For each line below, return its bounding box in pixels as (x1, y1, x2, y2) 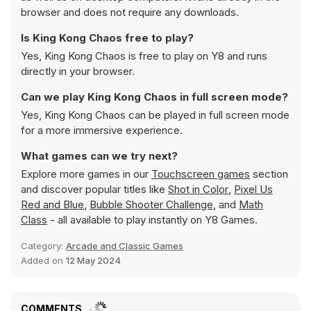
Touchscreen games (151, 167, 250, 180)
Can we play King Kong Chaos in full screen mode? (21, 90, 288, 103)
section (250, 167, 288, 180)
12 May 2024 (66, 255, 121, 266)
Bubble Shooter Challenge (90, 198, 213, 211)
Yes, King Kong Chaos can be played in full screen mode (21, 108, 289, 121)
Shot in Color (168, 183, 228, 196)
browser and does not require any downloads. (21, 6, 239, 19)
